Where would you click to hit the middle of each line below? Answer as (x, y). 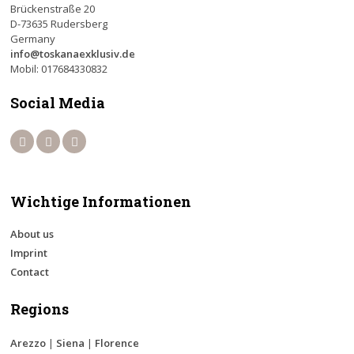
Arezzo (28, 343)
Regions (40, 309)
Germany (33, 39)
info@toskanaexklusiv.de (73, 54)
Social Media (58, 103)
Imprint (29, 253)
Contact (30, 272)
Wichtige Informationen (101, 201)
